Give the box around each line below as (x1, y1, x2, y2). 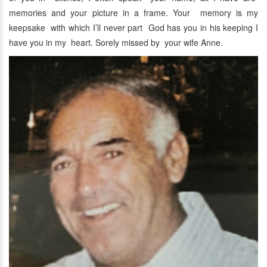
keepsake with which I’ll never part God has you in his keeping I (9, 21, 258, 34)
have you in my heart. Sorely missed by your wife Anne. (9, 36, 223, 49)
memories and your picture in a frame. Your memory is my (9, 7, 258, 19)
